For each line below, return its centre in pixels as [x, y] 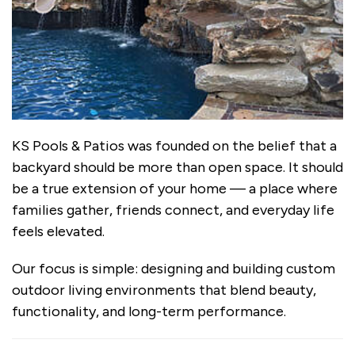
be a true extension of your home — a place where [175, 189]
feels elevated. [58, 232]
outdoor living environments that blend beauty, [164, 290]
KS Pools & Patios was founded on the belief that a [174, 146]
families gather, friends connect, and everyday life [173, 210]
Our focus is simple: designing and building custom [174, 269]
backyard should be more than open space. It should [177, 168]
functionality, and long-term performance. [149, 312]
